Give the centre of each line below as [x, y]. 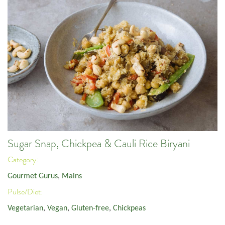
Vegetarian [25, 208]
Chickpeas [129, 208]
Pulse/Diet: [26, 192]
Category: [24, 160]
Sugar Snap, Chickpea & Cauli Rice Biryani [99, 143]
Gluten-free [90, 208]
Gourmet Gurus [33, 176]
